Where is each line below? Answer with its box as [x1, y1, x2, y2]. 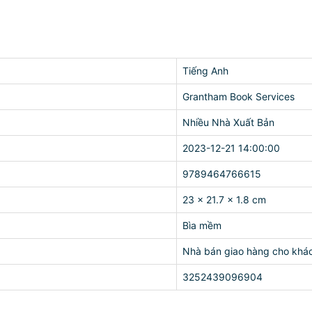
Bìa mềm [182, 219, 221, 231]
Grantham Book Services [182, 91, 295, 102]
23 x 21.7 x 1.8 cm [182, 194, 266, 205]
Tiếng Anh [182, 65, 228, 77]
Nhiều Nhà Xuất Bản [182, 116, 274, 128]
